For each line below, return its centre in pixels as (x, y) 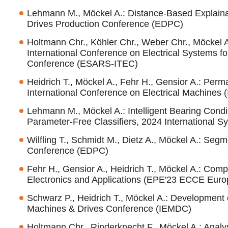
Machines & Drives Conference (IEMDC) (109, 209)
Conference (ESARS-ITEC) (82, 64)
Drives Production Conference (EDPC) (105, 24)
